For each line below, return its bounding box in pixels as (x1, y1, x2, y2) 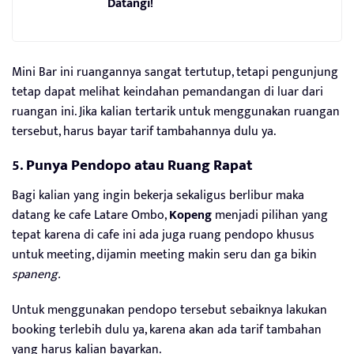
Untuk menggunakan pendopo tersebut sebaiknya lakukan (12, 299, 327, 321)
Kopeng (169, 204, 212, 226)
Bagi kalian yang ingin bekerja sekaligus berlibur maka (12, 184, 304, 206)
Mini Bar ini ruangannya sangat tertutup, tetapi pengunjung (12, 61, 338, 83)
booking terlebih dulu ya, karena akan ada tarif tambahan (12, 318, 322, 341)
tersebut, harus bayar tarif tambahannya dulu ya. (12, 120, 276, 142)
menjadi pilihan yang (212, 204, 328, 226)
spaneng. (12, 263, 60, 285)
